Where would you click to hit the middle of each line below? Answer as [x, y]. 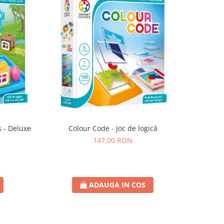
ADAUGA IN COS [117, 185]
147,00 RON [113, 140]
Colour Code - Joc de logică [113, 128]
